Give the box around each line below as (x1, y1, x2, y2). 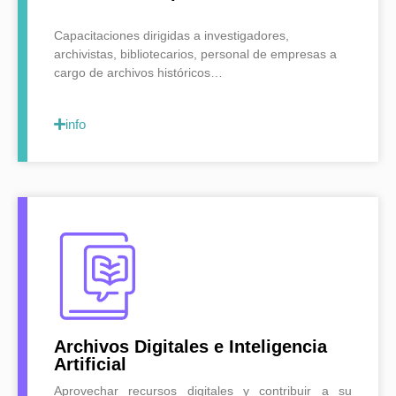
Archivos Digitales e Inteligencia (54, 336, 327, 356)
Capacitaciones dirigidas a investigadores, (54, 28, 289, 43)
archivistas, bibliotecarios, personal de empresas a (54, 47, 337, 62)
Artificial (54, 354, 126, 374)
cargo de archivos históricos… (54, 65, 223, 80)
